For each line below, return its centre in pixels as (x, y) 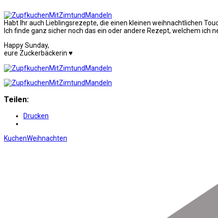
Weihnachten (47, 138)
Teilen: (16, 99)
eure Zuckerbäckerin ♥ (38, 53)
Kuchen (15, 138)
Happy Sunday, (27, 45)
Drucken (36, 116)
